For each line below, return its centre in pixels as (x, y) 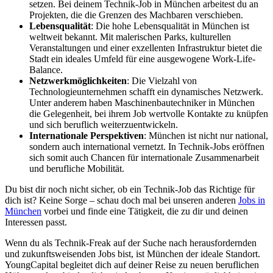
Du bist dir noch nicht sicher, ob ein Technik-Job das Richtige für (130, 189)
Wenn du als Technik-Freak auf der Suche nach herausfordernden (131, 243)
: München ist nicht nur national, (206, 135)
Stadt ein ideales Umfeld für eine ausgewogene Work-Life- (142, 58)
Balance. (46, 69)
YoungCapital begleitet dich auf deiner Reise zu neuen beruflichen (132, 264)
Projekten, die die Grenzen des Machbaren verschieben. (136, 15)
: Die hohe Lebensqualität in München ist (170, 26)
